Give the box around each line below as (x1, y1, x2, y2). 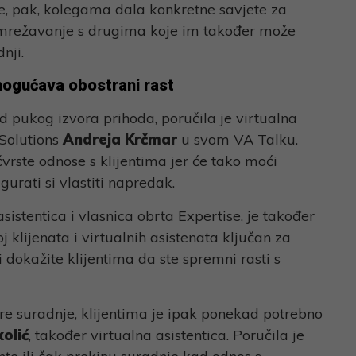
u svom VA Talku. (176, 130, 298, 149)
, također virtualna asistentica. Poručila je (28, 325, 304, 344)
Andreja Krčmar (62, 130, 177, 149)
